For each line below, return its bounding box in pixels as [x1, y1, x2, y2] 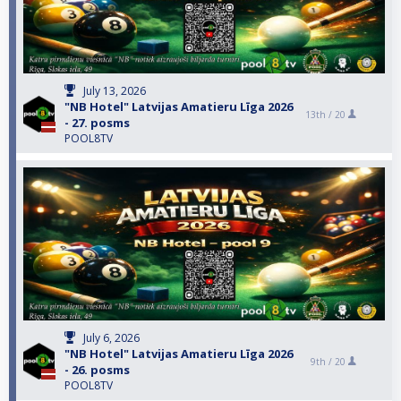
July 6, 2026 [83, 330, 140, 346]
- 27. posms [64, 115, 130, 132]
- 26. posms [64, 362, 130, 379]
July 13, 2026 [83, 83, 146, 99]
